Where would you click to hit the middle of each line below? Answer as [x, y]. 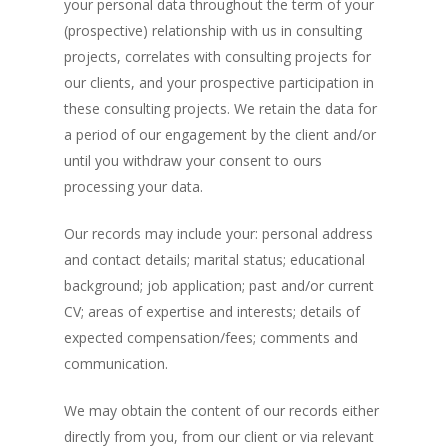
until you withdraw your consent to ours [193, 160]
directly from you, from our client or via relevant [219, 436]
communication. [116, 363]
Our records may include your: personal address [218, 233]
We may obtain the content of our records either [221, 410]
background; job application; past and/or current [219, 285]
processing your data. [133, 186]
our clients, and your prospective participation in [219, 82]
